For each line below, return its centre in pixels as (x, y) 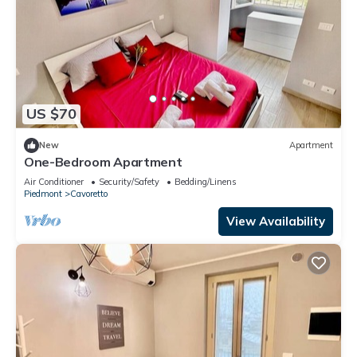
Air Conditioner (54, 181)
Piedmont (43, 193)
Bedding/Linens (206, 181)
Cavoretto (89, 193)
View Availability (276, 221)
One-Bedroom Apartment (103, 161)
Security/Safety (129, 181)
